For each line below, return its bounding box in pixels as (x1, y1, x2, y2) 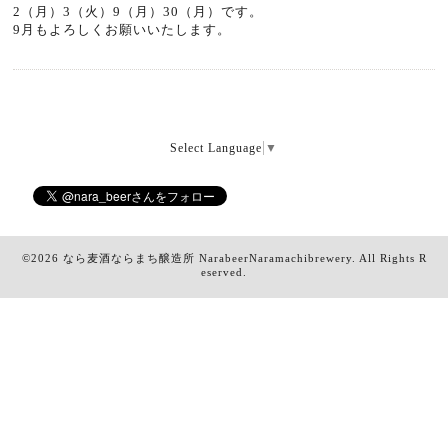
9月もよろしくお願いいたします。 (13, 22, 232, 37)
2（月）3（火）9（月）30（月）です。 (13, 4, 264, 19)
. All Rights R (351, 251, 427, 264)
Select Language (170, 140, 263, 155)
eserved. (201, 265, 247, 278)
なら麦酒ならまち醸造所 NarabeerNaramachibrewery (62, 251, 352, 264)
